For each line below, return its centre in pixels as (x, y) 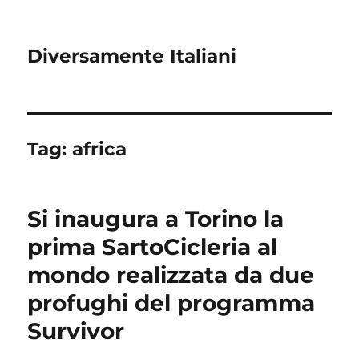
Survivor (76, 331)
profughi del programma (171, 303)
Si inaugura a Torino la (156, 219)
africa (100, 149)
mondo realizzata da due (171, 275)
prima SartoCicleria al (153, 247)
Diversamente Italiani (132, 56)
